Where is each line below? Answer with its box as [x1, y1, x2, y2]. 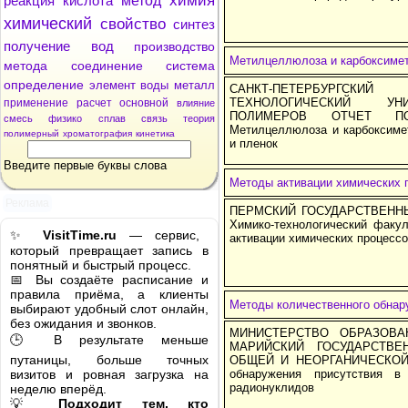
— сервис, [117, 228, 199, 242]
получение [4, 38, 70, 54]
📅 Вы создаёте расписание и [10, 272, 209, 287]
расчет [76, 97, 112, 109]
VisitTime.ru [43, 228, 117, 242]
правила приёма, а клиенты [10, 287, 209, 301]
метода [4, 58, 47, 73]
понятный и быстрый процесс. [10, 258, 191, 272]
